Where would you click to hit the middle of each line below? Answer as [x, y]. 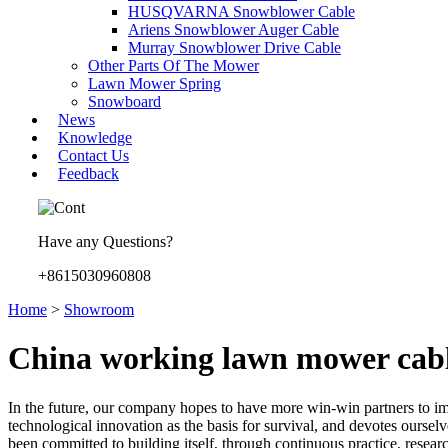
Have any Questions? [105, 241]
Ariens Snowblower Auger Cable [233, 29]
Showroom [99, 309]
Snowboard [124, 101]
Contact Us [93, 155]
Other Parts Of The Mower [173, 65]
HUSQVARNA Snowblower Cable [241, 11]
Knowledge [95, 137]
